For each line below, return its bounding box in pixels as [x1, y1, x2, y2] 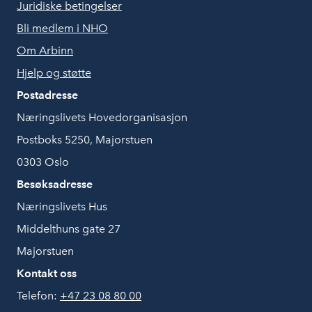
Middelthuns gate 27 [17, 222, 120, 235]
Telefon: [17, 289, 60, 302]
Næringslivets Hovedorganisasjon [17, 111, 187, 124]
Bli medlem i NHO [17, 22, 108, 35]
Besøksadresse [17, 178, 93, 191]
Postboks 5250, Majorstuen [17, 133, 153, 146]
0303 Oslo [17, 155, 69, 169]
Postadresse [17, 88, 78, 102]
